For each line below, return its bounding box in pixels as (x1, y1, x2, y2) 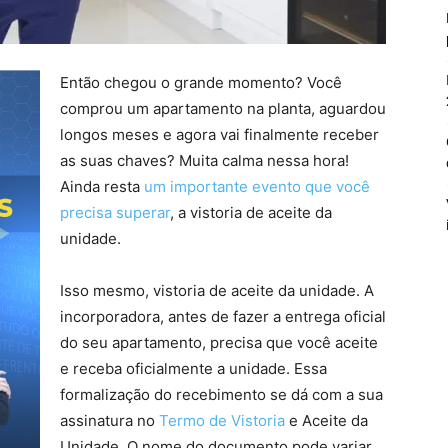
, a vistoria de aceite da (170, 203, 332, 222)
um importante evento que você (144, 177, 370, 196)
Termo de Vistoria (159, 411, 285, 430)
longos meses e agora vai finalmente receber (60, 125, 379, 144)
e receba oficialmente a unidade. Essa (60, 359, 327, 378)
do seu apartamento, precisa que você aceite (60, 333, 378, 352)
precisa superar (60, 203, 170, 222)
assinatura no (60, 411, 159, 430)
